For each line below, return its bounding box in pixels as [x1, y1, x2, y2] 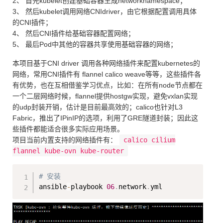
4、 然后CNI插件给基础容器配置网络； [12, 29, 135, 38]
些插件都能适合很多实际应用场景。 [12, 125, 124, 133]
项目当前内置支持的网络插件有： [12, 136, 117, 144]
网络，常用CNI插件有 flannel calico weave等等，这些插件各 [12, 70, 201, 79]
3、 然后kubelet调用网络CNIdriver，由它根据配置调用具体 [12, 7, 197, 16]
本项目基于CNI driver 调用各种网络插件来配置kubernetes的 [12, 59, 200, 68]
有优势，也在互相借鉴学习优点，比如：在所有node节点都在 [12, 81, 203, 90]
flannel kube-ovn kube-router [12, 147, 124, 155]
